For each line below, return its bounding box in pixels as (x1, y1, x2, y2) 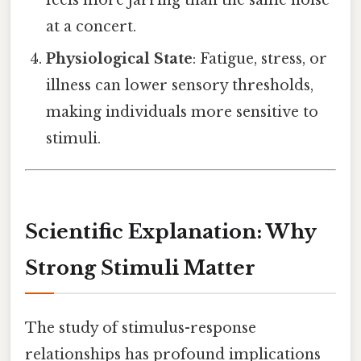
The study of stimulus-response (25, 319, 256, 338)
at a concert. (46, 18, 137, 36)
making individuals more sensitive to (46, 103, 319, 122)
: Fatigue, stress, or (193, 50, 328, 68)
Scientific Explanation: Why (25, 219, 317, 243)
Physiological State (46, 50, 193, 68)
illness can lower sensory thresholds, (46, 77, 314, 95)
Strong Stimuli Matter (25, 255, 255, 280)
